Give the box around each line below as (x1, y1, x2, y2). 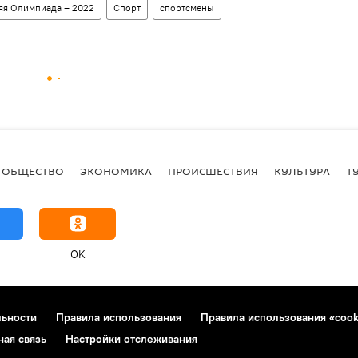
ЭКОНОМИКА (80, 164, 152, 178)
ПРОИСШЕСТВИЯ (168, 164, 258, 178)
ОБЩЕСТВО (2, 164, 64, 178)
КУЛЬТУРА (274, 164, 330, 178)
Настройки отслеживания (66, 331, 197, 346)
